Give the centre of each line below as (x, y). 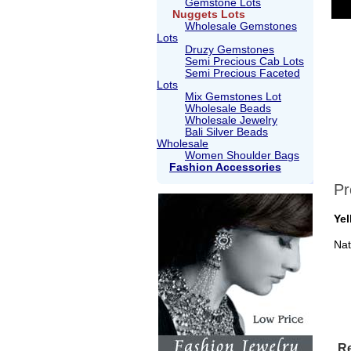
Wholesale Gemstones (241, 26)
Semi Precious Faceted (242, 73)
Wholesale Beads (228, 108)
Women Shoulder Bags (242, 155)
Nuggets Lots (209, 14)
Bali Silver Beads (226, 132)
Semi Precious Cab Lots (244, 61)
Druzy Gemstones (230, 49)
